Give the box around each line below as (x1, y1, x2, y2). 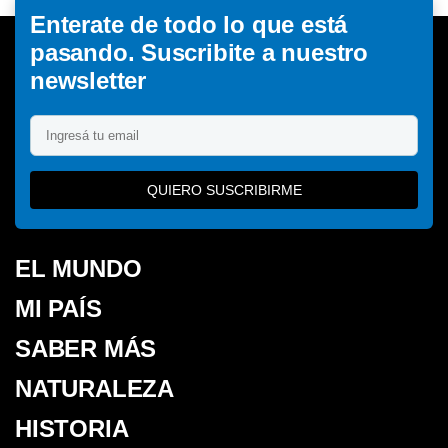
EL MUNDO (15, 254, 142, 282)
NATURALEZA (15, 374, 174, 402)
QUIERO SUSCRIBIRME (146, 181, 302, 198)
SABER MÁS (15, 334, 157, 362)
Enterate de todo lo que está (30, 10, 348, 38)
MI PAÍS (15, 294, 102, 322)
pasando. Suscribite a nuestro (30, 38, 368, 66)
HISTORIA (15, 414, 129, 442)
